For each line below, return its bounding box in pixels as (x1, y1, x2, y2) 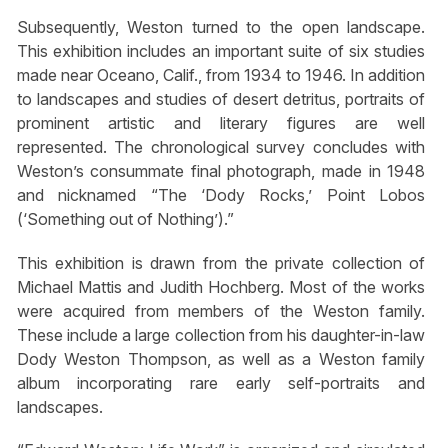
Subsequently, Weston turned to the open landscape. (16, 17, 426, 38)
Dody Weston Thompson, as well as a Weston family (16, 348, 426, 369)
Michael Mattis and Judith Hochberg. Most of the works (16, 276, 426, 297)
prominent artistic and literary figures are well (16, 113, 426, 134)
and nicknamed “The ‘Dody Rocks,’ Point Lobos (16, 185, 426, 206)
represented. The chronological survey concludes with (16, 137, 426, 158)
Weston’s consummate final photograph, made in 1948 (16, 161, 426, 182)
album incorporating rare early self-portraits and (16, 372, 426, 393)
